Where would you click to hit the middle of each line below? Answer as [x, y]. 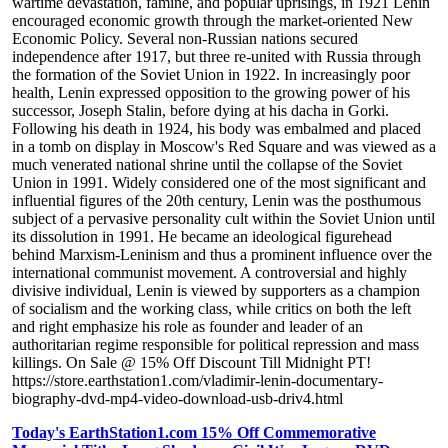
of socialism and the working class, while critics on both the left [211, 309]
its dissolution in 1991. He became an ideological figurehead [202, 237]
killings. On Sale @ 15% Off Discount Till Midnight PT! [191, 363]
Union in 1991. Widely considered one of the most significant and [219, 183]
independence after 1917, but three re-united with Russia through [216, 57]
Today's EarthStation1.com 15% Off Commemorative [194, 433]
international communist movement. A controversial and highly [209, 273]
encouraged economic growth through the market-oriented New [212, 21]
